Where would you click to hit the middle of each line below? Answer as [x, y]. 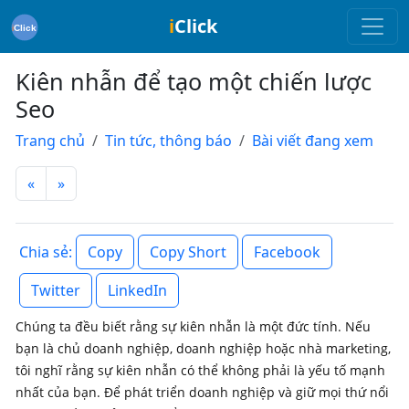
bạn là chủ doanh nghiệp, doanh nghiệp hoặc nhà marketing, [203, 348]
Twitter [56, 290]
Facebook [287, 252]
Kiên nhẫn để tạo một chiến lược [194, 81]
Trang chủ [50, 141]
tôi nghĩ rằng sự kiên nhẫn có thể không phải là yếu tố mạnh [200, 370]
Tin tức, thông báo [168, 141]
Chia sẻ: [46, 252]
